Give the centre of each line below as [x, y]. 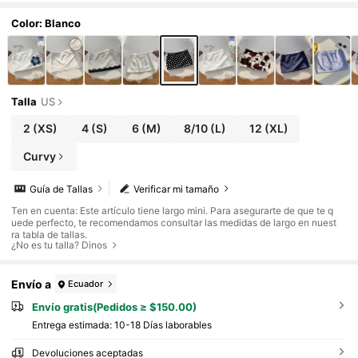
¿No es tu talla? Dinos [60, 245]
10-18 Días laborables [163, 324]
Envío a [32, 284]
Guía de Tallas [62, 189]
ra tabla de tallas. [50, 235]
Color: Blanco [46, 23]
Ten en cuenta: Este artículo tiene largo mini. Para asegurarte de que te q [173, 211]
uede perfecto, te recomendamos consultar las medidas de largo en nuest [174, 223]
